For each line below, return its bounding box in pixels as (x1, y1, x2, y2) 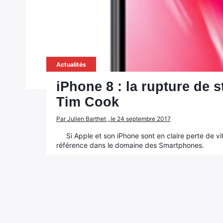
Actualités (56, 61, 86, 68)
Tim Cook (56, 95, 119, 110)
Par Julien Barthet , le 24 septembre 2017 (56, 115, 171, 122)
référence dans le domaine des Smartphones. (56, 141, 204, 149)
